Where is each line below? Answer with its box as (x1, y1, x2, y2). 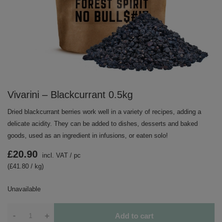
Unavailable (7, 185, 41, 193)
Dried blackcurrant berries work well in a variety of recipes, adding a (7, 108, 201, 115)
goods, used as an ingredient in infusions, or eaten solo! (7, 132, 168, 139)
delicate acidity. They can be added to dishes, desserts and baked (7, 120, 198, 127)
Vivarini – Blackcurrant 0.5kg (7, 89, 133, 100)
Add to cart (114, 211, 154, 220)
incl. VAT (40, 152, 68, 159)
